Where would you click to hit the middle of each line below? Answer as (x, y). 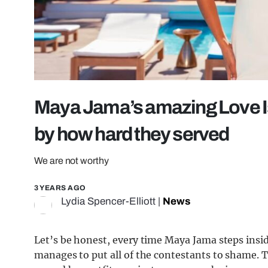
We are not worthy (71, 161)
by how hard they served (132, 135)
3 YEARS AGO (60, 188)
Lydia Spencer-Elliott (108, 202)
